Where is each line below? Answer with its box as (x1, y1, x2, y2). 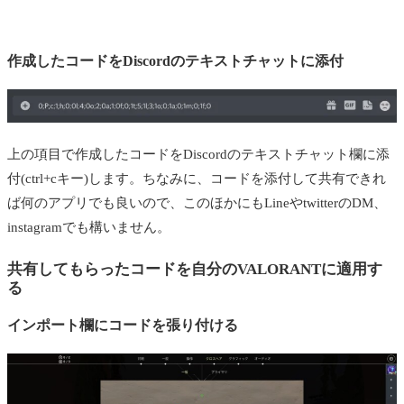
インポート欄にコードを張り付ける (7, 317, 238, 334)
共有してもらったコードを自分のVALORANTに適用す (7, 261, 382, 279)
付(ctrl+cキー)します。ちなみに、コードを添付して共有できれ (7, 171, 386, 187)
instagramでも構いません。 (7, 220, 170, 235)
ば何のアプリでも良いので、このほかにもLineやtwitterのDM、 (7, 196, 387, 211)
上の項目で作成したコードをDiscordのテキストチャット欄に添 (7, 147, 390, 162)
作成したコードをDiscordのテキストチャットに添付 (7, 52, 344, 69)
